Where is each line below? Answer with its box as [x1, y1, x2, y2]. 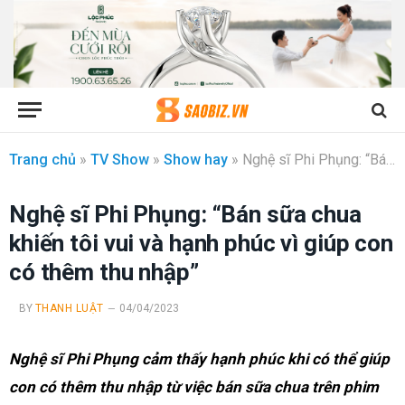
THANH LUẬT [35, 302, 104, 316]
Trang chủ [9, 151, 76, 169]
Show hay [164, 151, 228, 169]
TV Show [90, 151, 149, 169]
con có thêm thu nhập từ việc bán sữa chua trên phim [9, 378, 379, 397]
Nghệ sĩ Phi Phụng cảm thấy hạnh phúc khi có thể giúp [9, 350, 390, 369]
